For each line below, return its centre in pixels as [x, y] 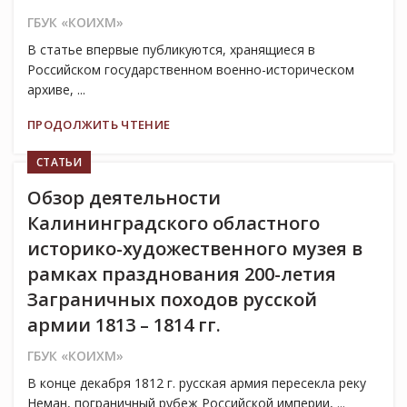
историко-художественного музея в [195, 249]
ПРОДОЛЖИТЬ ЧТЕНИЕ [99, 125]
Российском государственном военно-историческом [191, 70]
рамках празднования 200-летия [182, 274]
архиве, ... [56, 90]
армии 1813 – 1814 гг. [124, 325]
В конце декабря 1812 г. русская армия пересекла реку [197, 383]
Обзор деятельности [124, 198]
